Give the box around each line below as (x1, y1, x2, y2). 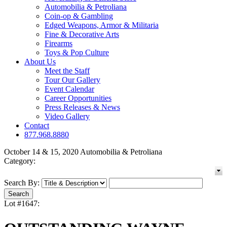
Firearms (45, 39, 72, 48)
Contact (24, 121, 49, 130)
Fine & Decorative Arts (45, 30, 119, 39)
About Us (24, 57, 56, 66)
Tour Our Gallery (45, 75, 100, 85)
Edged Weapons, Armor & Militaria (45, 21, 159, 30)
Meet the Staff (45, 66, 90, 75)
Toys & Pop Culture (45, 48, 109, 57)
